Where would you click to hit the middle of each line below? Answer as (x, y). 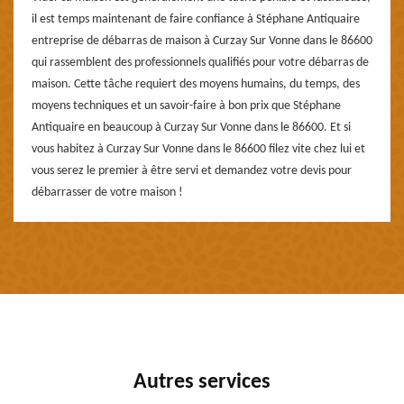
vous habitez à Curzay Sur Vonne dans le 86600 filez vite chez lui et (198, 149)
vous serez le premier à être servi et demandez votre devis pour (192, 170)
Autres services (202, 382)
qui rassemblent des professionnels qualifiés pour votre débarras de (200, 62)
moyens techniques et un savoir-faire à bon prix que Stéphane (186, 106)
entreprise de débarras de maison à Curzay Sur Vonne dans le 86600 (202, 41)
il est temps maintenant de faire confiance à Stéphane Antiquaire (196, 19)
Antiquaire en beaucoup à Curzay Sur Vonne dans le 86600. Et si (191, 127)
